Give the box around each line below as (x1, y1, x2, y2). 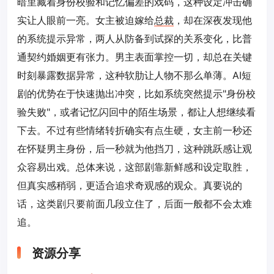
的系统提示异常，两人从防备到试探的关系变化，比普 (17, 32, 252, 45)
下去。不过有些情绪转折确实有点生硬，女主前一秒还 (17, 124, 252, 137)
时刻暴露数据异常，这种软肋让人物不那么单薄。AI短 (17, 69, 251, 82)
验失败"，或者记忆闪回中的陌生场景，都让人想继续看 (17, 106, 256, 119)
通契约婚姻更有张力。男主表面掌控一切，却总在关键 (17, 51, 252, 64)
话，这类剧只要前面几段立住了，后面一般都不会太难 (17, 198, 252, 210)
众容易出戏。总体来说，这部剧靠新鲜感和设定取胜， (17, 161, 252, 174)
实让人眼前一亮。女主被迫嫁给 (17, 14, 154, 27)
